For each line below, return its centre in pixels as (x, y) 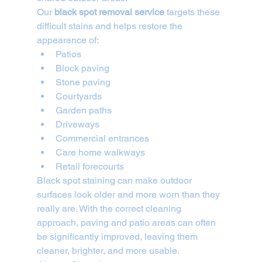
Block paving (82, 68)
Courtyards (78, 96)
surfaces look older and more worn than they (129, 195)
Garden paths (83, 111)
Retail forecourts (89, 167)
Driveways (77, 125)
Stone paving (83, 82)
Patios (68, 54)
